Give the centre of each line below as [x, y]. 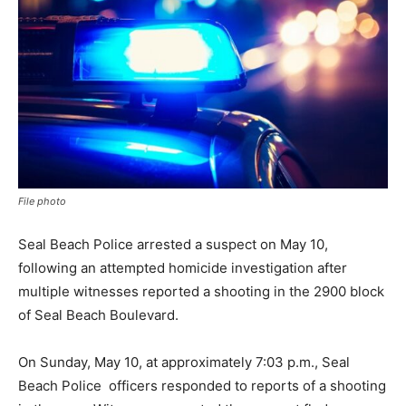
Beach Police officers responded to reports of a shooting [202, 385]
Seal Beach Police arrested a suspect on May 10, [173, 244]
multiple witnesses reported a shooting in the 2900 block [201, 291]
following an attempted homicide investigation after [183, 267]
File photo [42, 201]
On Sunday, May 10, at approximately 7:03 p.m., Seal [184, 362]
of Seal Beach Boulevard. [100, 314]
